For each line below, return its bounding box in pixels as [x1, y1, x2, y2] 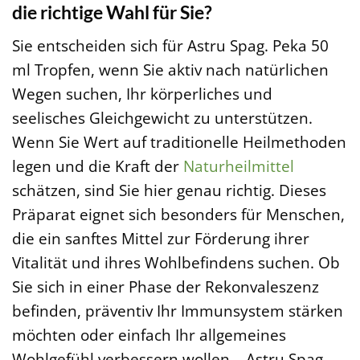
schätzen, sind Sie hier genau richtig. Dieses [12, 178, 326, 201]
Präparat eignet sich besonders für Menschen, [12, 202, 345, 225]
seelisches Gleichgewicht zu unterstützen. [12, 106, 313, 129]
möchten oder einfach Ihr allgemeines [12, 323, 286, 346]
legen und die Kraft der [12, 154, 183, 177]
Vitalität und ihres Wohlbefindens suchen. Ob [12, 251, 340, 273]
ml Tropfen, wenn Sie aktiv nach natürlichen [12, 58, 329, 80]
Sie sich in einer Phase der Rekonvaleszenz [12, 275, 319, 297]
